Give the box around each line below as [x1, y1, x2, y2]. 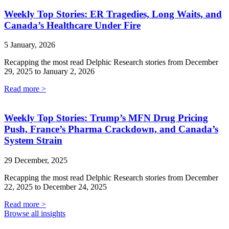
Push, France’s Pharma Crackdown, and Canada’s [4, 124, 218, 135]
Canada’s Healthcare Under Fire [4, 19, 141, 31]
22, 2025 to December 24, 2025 [4, 182, 107, 191]
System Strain [4, 135, 62, 146]
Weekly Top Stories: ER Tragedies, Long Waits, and [4, 8, 222, 19]
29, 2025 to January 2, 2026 [4, 67, 95, 76]
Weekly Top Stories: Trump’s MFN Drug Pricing [4, 112, 208, 124]
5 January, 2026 [4, 40, 55, 50]
